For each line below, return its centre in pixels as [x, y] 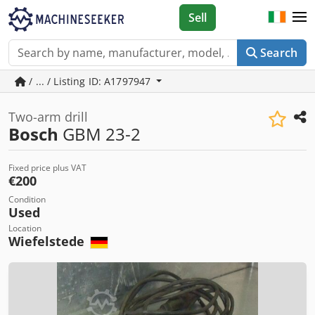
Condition [27, 199]
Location [25, 228]
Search [279, 53]
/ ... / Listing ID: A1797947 [90, 81]
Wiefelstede [48, 241]
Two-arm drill [48, 117]
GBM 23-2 [99, 134]
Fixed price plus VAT [47, 168]
